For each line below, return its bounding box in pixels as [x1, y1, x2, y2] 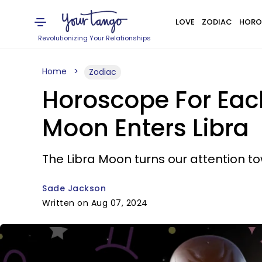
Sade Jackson [42, 182, 106, 194]
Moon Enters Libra [42, 112, 249, 144]
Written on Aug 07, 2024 [42, 197, 148, 209]
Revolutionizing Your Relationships [38, 33, 151, 43]
